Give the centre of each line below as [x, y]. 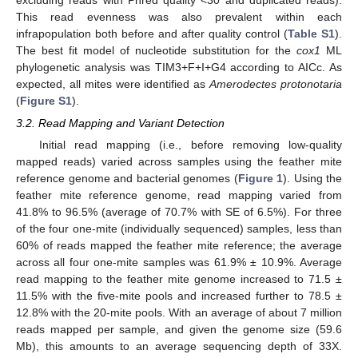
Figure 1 [260, 179]
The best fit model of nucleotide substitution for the [156, 50]
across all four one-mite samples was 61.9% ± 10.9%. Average [179, 263]
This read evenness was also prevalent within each [179, 16]
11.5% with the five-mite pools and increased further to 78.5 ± [179, 296]
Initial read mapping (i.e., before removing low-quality [190, 145]
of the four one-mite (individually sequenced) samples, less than [179, 229]
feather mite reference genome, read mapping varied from [179, 195]
